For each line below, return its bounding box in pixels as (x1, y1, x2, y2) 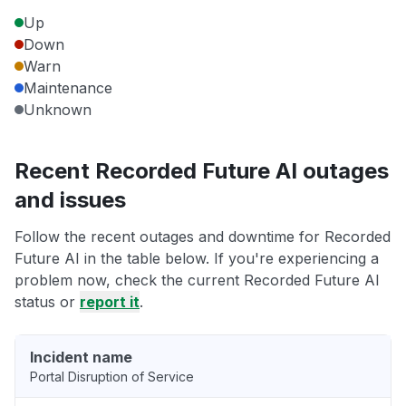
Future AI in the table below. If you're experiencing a (14, 249, 379, 268)
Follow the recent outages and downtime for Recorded (14, 227, 391, 246)
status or (14, 293, 80, 312)
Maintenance (24, 79, 112, 98)
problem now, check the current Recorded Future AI (14, 271, 380, 290)
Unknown (24, 101, 92, 120)
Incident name (30, 348, 132, 367)
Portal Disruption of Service (30, 369, 194, 385)
